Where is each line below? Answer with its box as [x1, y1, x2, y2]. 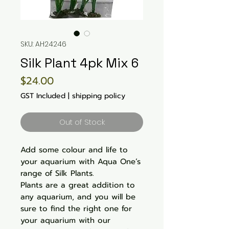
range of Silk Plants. [20, 168, 94, 179]
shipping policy [72, 90, 125, 101]
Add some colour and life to [20, 144, 128, 155]
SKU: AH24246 [20, 39, 66, 49]
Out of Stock [59, 117, 105, 127]
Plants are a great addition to [20, 179, 135, 191]
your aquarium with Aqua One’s [20, 156, 141, 167]
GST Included [20, 90, 65, 101]
